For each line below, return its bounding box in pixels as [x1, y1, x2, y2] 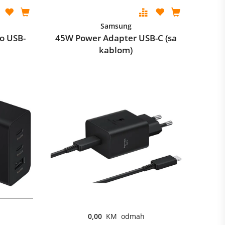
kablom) [99, 44, 133, 56]
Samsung [100, 21, 132, 31]
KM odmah [105, 211, 145, 221]
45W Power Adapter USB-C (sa [55, 32, 177, 44]
